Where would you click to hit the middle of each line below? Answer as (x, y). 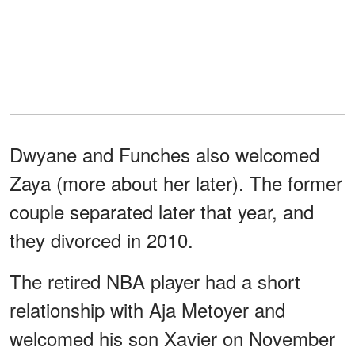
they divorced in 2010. (101, 239)
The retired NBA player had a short (155, 281)
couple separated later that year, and (162, 211)
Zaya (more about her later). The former (176, 182)
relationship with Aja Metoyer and (147, 309)
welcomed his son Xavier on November (172, 338)
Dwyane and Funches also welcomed (164, 154)
